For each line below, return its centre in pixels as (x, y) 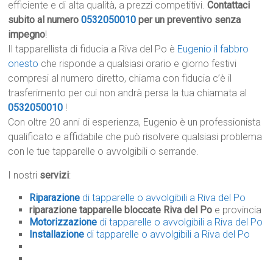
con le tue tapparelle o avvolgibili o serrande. (104, 152)
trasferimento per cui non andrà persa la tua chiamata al (128, 93)
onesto (23, 64)
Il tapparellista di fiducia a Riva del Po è (93, 49)
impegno (27, 35)
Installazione (57, 235)
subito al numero (45, 20)
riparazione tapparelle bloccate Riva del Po (121, 210)
